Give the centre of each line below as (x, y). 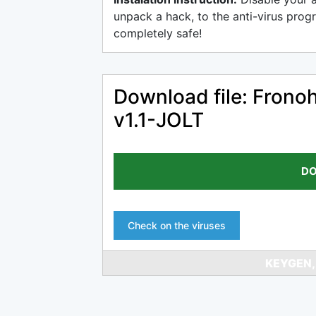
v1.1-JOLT (159, 120)
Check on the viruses (177, 225)
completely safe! (158, 33)
